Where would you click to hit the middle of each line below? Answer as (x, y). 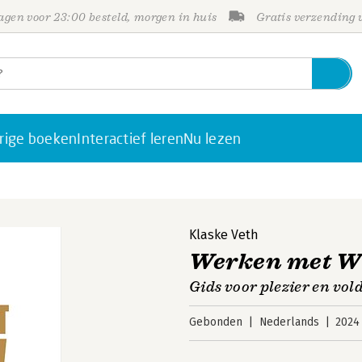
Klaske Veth (224, 235)
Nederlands (289, 322)
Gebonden (216, 322)
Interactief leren (130, 138)
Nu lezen (213, 138)
